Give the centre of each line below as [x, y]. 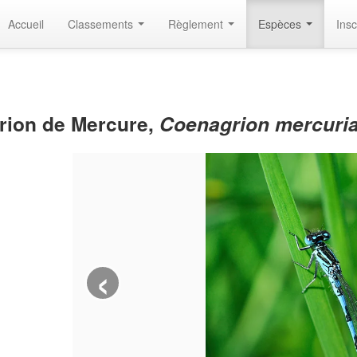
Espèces [281, 24]
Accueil [26, 24]
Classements [102, 24]
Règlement [197, 24]
